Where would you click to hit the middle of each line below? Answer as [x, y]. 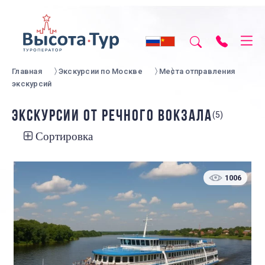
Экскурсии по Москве [100, 71]
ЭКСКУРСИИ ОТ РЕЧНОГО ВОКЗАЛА [112, 117]
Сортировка [64, 136]
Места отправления [197, 71]
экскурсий [32, 84]
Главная [27, 71]
